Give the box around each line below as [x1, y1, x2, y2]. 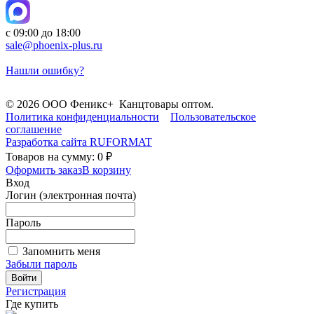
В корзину [82, 163, 131, 176]
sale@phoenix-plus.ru [6, 39, 102, 51]
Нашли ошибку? [6, 64, 84, 76]
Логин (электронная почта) [6, 189, 136, 201]
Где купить [6, 297, 58, 310]
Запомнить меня [22, 245, 100, 257]
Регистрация [6, 285, 66, 297]
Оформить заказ [6, 163, 82, 176]
